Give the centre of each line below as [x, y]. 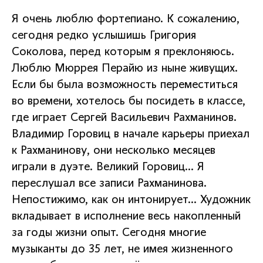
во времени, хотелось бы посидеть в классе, [129, 102]
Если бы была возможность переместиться [125, 85]
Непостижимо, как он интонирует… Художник [131, 200]
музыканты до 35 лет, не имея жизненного [122, 250]
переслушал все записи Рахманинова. [109, 184]
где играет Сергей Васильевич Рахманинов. [124, 118]
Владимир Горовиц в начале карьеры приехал [131, 135]
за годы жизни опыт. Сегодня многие [109, 233]
